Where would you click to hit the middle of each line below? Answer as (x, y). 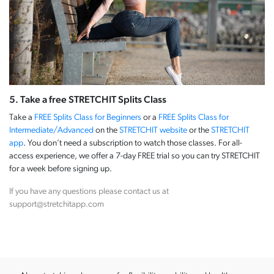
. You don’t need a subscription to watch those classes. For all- (133, 144)
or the (199, 131)
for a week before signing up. (61, 169)
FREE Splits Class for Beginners (88, 118)
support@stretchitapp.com (57, 205)
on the (106, 131)
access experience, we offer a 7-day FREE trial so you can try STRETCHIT (135, 157)
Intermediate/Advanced (51, 131)
